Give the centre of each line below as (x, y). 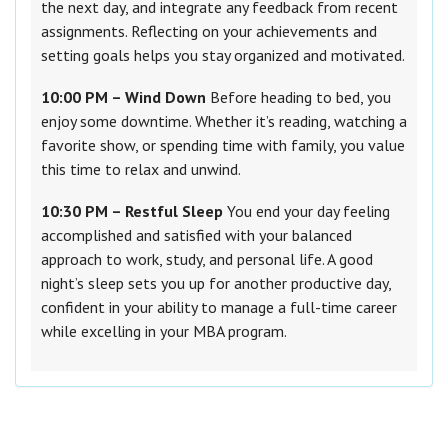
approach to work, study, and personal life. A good (207, 259)
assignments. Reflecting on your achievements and (209, 31)
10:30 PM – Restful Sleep (132, 211)
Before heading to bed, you (298, 97)
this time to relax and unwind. (141, 169)
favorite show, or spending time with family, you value (223, 145)
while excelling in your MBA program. (164, 331)
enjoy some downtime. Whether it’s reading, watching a (224, 121)
